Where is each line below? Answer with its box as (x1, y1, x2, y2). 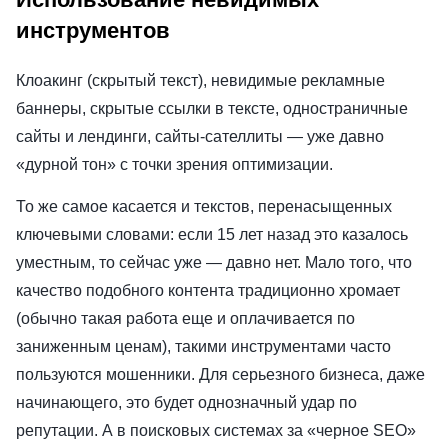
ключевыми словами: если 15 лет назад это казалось (16, 226, 408, 244)
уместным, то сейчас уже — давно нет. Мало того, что (16, 254, 412, 272)
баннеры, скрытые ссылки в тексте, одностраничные (16, 100, 408, 118)
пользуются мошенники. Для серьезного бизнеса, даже (16, 366, 425, 384)
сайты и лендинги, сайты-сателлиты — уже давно (16, 128, 384, 146)
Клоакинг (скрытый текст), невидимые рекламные (16, 72, 385, 90)
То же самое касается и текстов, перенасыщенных (16, 198, 392, 216)
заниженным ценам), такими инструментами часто (16, 338, 391, 356)
